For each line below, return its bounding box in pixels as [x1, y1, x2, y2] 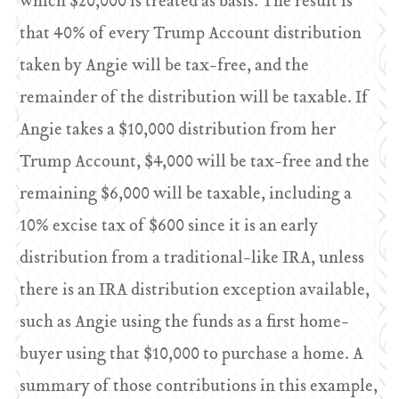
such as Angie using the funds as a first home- [20, 309, 350, 337]
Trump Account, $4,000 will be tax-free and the [20, 149, 370, 176]
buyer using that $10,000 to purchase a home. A [20, 341, 364, 369]
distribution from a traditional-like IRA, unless [20, 245, 365, 273]
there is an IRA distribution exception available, [20, 277, 370, 305]
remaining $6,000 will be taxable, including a [20, 181, 353, 208]
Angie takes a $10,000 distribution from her [20, 117, 337, 144]
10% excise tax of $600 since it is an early [20, 213, 319, 240]
